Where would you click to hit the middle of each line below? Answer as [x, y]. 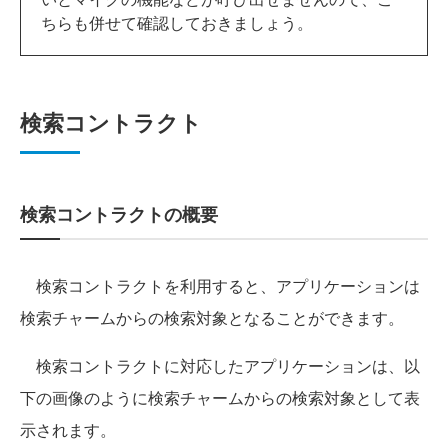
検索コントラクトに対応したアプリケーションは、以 [220, 366]
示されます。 [68, 430]
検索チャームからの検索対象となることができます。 [212, 318]
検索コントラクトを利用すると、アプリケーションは [220, 286]
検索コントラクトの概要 [119, 214]
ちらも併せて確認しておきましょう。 [177, 23]
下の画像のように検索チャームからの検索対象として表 [220, 398]
